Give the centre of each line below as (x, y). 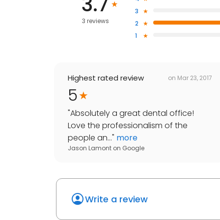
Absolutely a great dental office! (132, 113)
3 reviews (95, 21)
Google (133, 148)
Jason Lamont (90, 148)
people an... (90, 138)
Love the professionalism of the (128, 126)
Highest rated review (106, 78)
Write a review (116, 199)
